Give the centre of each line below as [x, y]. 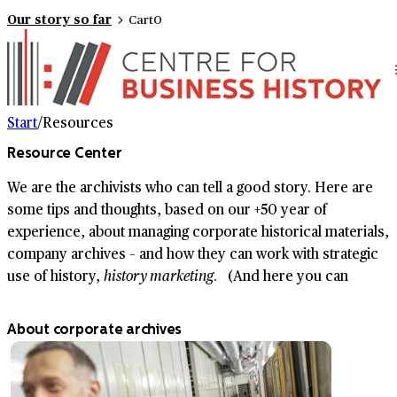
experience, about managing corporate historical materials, [198, 231]
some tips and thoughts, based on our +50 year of [167, 209]
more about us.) [58, 298]
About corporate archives [95, 329]
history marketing [159, 276]
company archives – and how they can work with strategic [193, 253]
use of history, [55, 276]
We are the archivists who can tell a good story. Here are [190, 187]
